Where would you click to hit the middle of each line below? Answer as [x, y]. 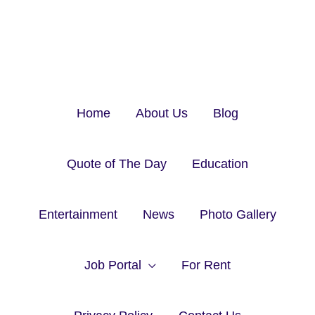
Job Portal [112, 265]
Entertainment [78, 214]
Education [220, 164]
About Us [162, 113]
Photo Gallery [238, 214]
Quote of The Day [116, 164]
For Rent [206, 265]
